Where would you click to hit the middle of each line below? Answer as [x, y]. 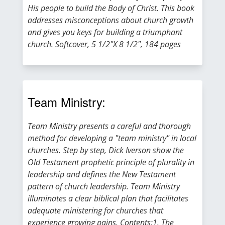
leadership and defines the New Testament [102, 174]
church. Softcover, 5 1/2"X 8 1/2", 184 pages [104, 44]
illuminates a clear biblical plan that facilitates [108, 198]
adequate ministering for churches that [95, 210]
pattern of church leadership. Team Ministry [104, 186]
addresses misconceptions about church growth [110, 20]
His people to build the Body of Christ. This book [111, 8]
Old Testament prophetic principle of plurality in [111, 162]
